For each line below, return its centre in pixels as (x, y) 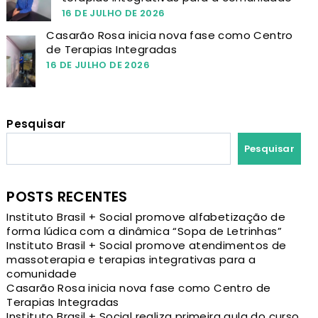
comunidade (42, 274)
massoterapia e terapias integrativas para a (131, 260)
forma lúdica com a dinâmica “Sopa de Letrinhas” (144, 231)
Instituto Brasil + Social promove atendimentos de (147, 246)
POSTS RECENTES (67, 197)
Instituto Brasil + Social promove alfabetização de (146, 217)
